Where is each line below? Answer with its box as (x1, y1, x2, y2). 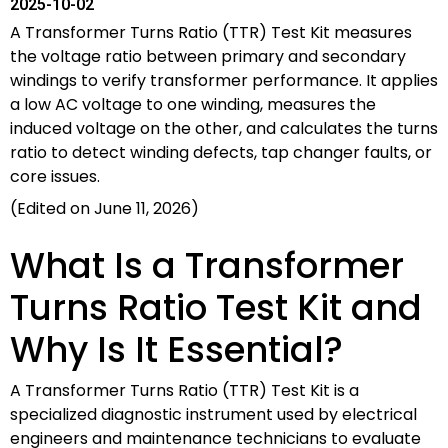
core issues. (10, 164, 100, 188)
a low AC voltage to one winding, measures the (10, 92, 376, 116)
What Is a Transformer (10, 240, 404, 290)
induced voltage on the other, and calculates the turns (10, 116, 438, 140)
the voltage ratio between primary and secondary (10, 44, 406, 68)
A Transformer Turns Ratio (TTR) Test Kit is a (10, 378, 359, 402)
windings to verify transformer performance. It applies (10, 68, 438, 92)
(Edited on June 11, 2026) (10, 196, 199, 220)
